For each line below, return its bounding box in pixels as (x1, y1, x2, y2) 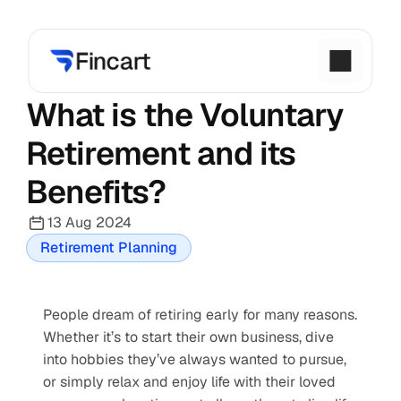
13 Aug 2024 (47, 213, 132, 232)
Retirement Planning (40, 238, 177, 257)
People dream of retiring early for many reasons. (43, 305, 357, 324)
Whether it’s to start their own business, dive (43, 328, 334, 346)
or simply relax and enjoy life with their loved (43, 372, 336, 391)
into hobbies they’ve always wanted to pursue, (43, 350, 346, 369)
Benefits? (26, 171, 166, 213)
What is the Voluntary (26, 94, 344, 136)
